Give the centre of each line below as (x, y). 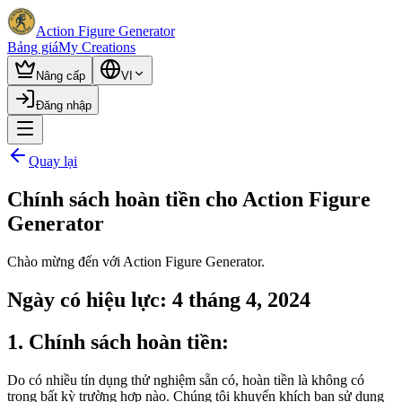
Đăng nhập (64, 105)
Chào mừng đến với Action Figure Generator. (136, 261)
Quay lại (53, 161)
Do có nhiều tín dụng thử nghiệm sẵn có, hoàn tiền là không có (186, 380)
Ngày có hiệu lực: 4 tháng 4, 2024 (159, 299)
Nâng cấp (61, 76)
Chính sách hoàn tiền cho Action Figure (189, 199)
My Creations (97, 47)
